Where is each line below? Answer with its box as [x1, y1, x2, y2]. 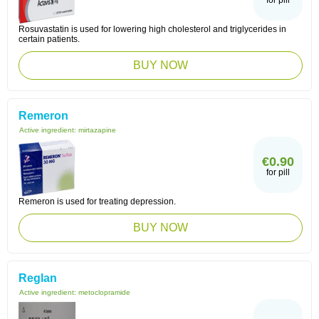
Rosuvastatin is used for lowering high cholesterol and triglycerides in [19, 24, 286, 34]
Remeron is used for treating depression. [19, 197, 176, 206]
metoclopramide [78, 288, 130, 296]
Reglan [19, 272, 57, 284]
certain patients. [19, 34, 80, 44]
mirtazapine [78, 126, 116, 134]
